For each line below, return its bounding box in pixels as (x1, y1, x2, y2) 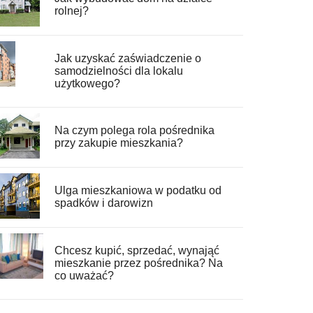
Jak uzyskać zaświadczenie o (54, 52, 201, 65)
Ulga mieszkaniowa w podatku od (54, 184, 221, 197)
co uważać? (54, 270, 114, 282)
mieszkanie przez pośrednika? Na (54, 257, 223, 270)
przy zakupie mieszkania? (54, 137, 183, 150)
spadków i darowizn (54, 197, 153, 210)
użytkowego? (54, 78, 120, 90)
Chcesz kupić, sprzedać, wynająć (54, 245, 219, 257)
